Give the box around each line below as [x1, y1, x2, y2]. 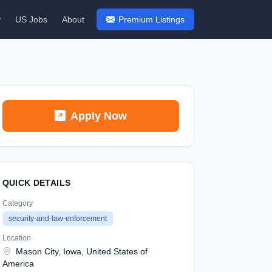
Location [2, 234, 31, 242]
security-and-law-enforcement [8, 214, 107, 223]
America [2, 259, 34, 268]
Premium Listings [118, 15, 185, 24]
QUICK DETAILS [2, 178, 71, 188]
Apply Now [70, 110, 127, 122]
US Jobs [15, 15, 47, 24]
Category [2, 199, 33, 208]
